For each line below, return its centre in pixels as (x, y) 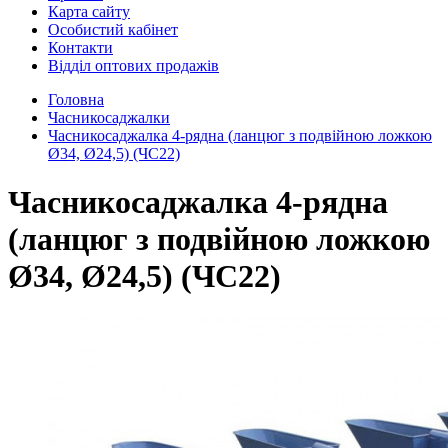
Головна (76, 99)
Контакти (80, 47)
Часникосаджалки (109, 117)
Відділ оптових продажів (133, 65)
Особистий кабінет (113, 29)
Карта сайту (89, 11)
